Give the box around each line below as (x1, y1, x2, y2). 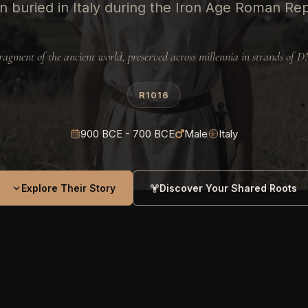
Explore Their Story (21, 182, 115, 194)
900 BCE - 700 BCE (80, 127, 175, 140)
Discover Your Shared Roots (159, 182, 297, 194)
